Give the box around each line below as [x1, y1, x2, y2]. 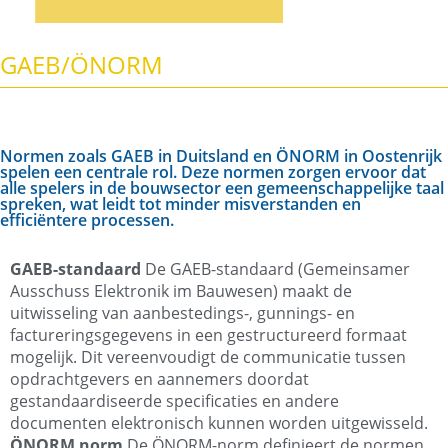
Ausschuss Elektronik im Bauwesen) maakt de [10, 280, 352, 303]
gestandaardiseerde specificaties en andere [10, 390, 339, 413]
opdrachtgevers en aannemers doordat [10, 368, 309, 391]
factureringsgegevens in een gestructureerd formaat [10, 324, 407, 347]
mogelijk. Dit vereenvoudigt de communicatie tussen [10, 346, 406, 369]
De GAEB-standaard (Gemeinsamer [141, 258, 410, 281]
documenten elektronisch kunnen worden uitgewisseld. [10, 412, 428, 435]
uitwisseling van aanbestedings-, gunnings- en [10, 302, 355, 325]
